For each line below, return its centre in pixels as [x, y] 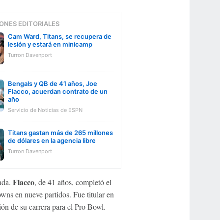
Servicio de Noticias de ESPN [45, 110]
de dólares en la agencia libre [52, 140]
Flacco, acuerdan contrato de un [57, 91]
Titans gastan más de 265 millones [60, 132]
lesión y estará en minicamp [50, 44]
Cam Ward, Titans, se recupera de [59, 36]
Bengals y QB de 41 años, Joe [52, 83]
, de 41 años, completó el [73, 182]
